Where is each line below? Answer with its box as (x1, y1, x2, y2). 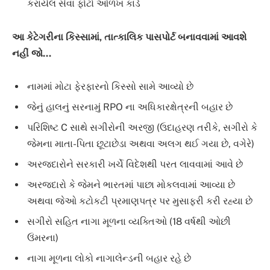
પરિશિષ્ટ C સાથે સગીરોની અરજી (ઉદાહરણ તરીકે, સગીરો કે (27, 122, 257, 134)
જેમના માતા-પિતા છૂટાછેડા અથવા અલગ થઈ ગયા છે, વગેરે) (27, 138, 254, 150)
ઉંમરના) (27, 232, 58, 244)
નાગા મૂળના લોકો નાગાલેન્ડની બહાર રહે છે (27, 253, 191, 265)
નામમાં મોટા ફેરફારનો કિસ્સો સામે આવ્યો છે (27, 81, 193, 93)
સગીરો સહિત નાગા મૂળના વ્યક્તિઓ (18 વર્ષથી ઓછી (27, 216, 231, 228)
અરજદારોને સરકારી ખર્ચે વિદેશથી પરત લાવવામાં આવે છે (27, 159, 243, 171)
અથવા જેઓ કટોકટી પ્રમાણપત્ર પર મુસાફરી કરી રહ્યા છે (27, 195, 253, 207)
